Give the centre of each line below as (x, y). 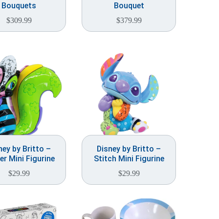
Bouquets (19, 6)
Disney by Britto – (129, 149)
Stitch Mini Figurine (129, 159)
